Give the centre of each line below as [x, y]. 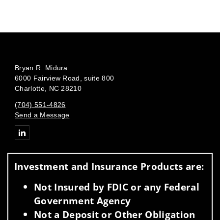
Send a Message [42, 115]
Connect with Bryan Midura [58, 129]
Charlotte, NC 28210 [48, 88]
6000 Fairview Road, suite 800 [65, 78]
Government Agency [82, 200]
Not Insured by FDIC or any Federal [117, 187]
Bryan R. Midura [41, 68]
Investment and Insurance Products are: [109, 166]
